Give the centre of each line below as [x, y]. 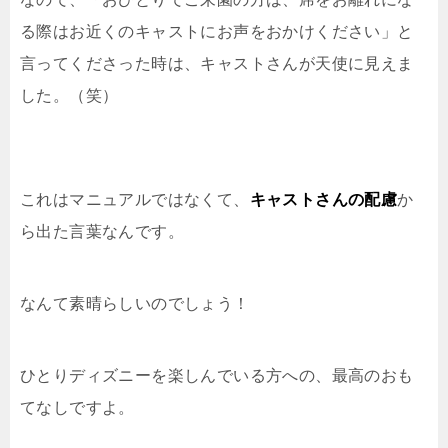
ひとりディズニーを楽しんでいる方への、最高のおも [217, 375]
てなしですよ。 [77, 407]
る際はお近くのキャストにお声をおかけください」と [217, 31]
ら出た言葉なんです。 [102, 231]
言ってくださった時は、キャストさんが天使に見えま [217, 63]
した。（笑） [69, 95]
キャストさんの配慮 [323, 199]
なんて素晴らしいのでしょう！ [135, 303]
